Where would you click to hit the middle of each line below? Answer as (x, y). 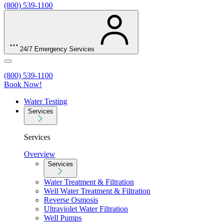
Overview (40, 154)
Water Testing (46, 101)
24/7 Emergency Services (57, 49)
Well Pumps (63, 218)
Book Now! (23, 84)
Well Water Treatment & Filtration (97, 191)
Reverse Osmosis (71, 200)
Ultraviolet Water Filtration (86, 209)
